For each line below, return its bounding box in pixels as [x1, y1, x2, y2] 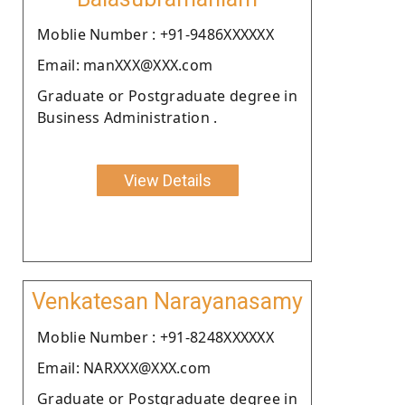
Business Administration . [37, 107, 218, 127]
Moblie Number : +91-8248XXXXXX [37, 326, 274, 347]
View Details [123, 170, 212, 190]
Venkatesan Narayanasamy [32, 287, 303, 315]
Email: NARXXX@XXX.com [37, 357, 212, 378]
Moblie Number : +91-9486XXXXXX [37, 24, 274, 44]
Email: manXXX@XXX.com [37, 54, 213, 75]
